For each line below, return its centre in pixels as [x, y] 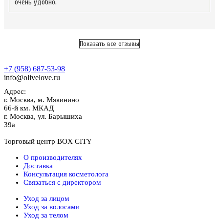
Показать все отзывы [109, 44]
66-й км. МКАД [29, 108]
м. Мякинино [58, 100]
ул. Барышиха [60, 117]
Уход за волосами [52, 207]
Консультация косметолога [66, 174]
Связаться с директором [62, 183]
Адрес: [15, 92]
